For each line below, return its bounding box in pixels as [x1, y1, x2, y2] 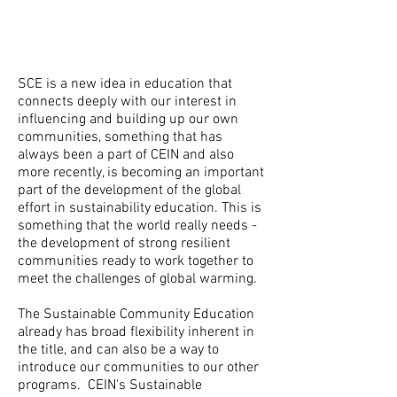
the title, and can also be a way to [18, 341, 219, 359]
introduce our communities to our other [18, 359, 259, 377]
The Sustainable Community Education [18, 306, 254, 323]
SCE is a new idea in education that [18, 75, 232, 93]
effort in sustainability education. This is [18, 199, 261, 217]
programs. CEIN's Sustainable [18, 377, 202, 394]
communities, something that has [18, 128, 222, 146]
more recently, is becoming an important [18, 164, 264, 182]
